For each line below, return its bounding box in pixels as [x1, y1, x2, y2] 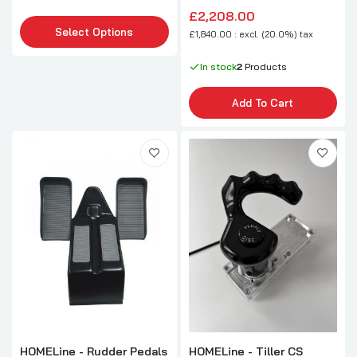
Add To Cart [232, 96, 294, 110]
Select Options [55, 25, 134, 39]
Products [241, 61, 287, 73]
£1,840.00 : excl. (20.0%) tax [188, 28, 313, 41]
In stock [199, 61, 237, 73]
